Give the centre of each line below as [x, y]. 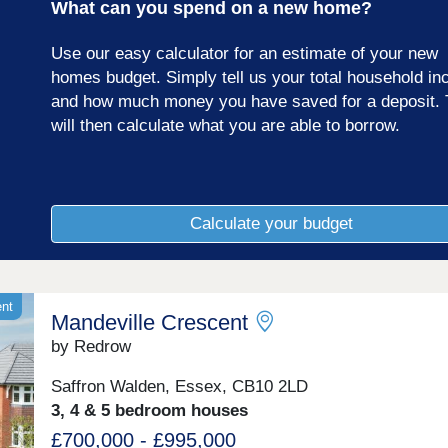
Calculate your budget [271, 223]
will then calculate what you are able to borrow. [225, 126]
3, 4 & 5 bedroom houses [149, 411]
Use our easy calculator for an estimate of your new [244, 54]
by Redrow [90, 346]
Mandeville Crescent [149, 322]
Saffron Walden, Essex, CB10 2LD [179, 387]
